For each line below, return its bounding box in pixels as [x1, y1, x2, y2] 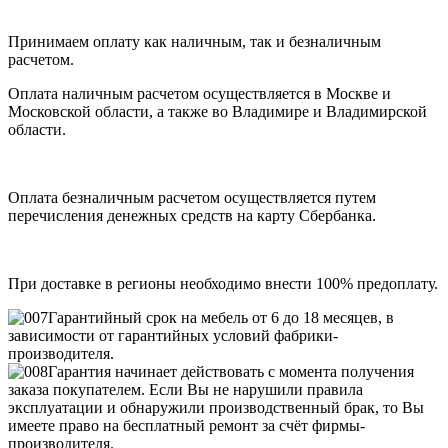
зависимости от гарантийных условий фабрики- [8, 326, 338, 344]
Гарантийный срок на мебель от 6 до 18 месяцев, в [48, 308, 394, 326]
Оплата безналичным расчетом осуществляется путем [8, 188, 376, 206]
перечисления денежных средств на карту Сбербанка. [8, 206, 376, 224]
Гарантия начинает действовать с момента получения [48, 362, 414, 380]
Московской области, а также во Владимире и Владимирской [8, 102, 427, 120]
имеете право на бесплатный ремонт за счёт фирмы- [8, 416, 365, 434]
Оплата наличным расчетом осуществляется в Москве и [8, 84, 391, 102]
